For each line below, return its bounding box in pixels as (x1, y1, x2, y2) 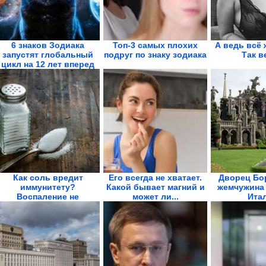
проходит (27, 201, 68, 211)
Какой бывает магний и (106, 182, 205, 192)
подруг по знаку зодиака (104, 50, 207, 59)
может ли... (132, 192, 179, 201)
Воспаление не (17, 192, 79, 201)
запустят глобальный (2, 50, 93, 59)
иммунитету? (20, 182, 75, 192)
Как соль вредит (12, 173, 83, 182)
